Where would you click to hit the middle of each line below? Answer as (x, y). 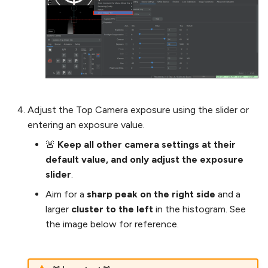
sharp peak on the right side (151, 194)
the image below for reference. (112, 224)
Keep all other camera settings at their (147, 144)
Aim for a (66, 194)
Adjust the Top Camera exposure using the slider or (138, 109)
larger (58, 209)
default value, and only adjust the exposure (144, 159)
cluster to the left (112, 209)
